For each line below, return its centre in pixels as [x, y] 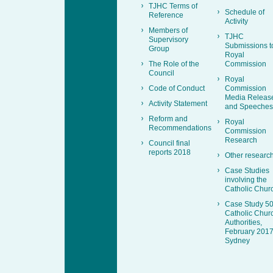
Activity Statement [178, 103]
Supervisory [168, 39]
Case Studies [247, 170]
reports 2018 [170, 152]
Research [241, 140]
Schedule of [245, 12]
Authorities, [243, 222]
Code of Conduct [177, 88]
